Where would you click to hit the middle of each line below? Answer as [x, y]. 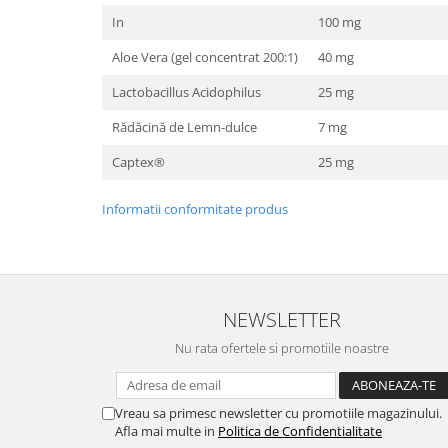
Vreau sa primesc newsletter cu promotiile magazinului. [278, 413]
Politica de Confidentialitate [300, 431]
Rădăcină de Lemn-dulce [184, 127]
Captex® [138, 162]
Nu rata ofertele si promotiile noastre [282, 348]
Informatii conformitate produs [195, 209]
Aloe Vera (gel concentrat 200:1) [205, 57]
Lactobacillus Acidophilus [186, 92]
